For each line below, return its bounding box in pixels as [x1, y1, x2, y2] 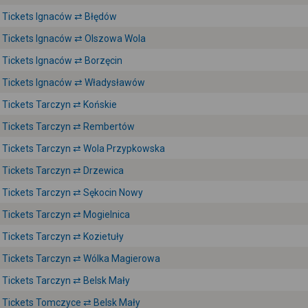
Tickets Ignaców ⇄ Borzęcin [2, 55, 122, 66]
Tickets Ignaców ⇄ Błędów [2, 11, 117, 22]
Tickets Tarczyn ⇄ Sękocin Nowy [2, 187, 143, 198]
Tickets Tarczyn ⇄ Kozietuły [2, 231, 124, 242]
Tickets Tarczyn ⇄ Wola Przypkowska [2, 143, 165, 154]
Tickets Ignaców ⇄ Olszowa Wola [2, 33, 146, 44]
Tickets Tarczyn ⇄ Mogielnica [2, 209, 130, 220]
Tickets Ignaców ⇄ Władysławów [2, 77, 145, 88]
